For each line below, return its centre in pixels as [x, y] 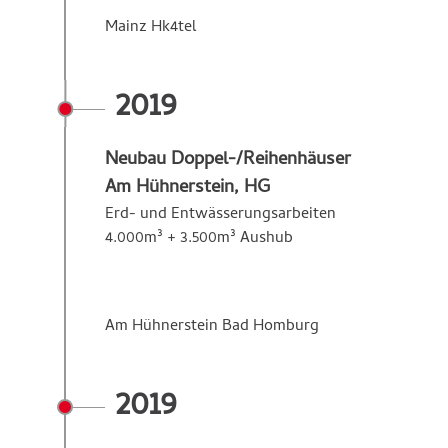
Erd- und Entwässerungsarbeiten [220, 214]
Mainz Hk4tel [152, 27]
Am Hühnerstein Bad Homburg [214, 326]
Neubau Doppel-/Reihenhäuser [228, 160]
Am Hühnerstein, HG [187, 188]
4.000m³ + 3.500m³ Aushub [199, 238]
